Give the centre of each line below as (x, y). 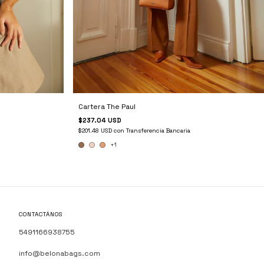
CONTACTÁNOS (41, 214)
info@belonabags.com (59, 254)
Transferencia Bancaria (159, 130)
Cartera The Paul (107, 106)
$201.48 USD (96, 130)
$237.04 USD (100, 120)
